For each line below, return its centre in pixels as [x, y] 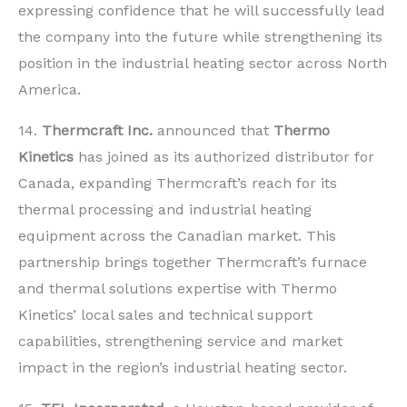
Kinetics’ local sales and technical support [165, 315]
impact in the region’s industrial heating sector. [183, 368]
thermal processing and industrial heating [165, 210]
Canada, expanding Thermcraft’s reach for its [178, 184]
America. [50, 90]
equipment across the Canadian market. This [177, 236]
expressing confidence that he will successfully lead [202, 11]
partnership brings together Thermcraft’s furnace [193, 263]
